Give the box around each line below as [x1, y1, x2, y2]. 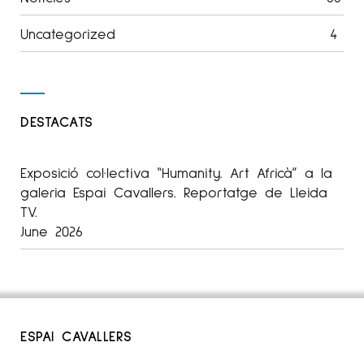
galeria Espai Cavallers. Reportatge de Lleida [20, 183, 327, 201]
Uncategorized [20, 24, 115, 43]
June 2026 [20, 222, 83, 240]
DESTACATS [20, 112, 93, 131]
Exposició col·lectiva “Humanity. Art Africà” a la [20, 163, 332, 182]
